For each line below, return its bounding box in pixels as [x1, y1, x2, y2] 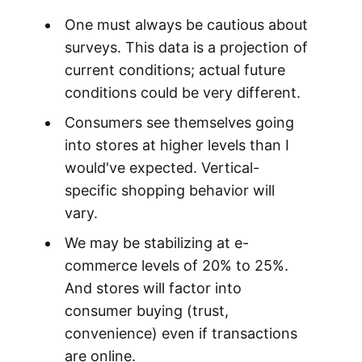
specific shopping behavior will [64, 181, 275, 199]
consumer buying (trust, [64, 301, 229, 319]
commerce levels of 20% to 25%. [64, 256, 288, 274]
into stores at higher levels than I [64, 136, 289, 154]
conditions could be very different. [64, 83, 301, 101]
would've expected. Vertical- [64, 158, 259, 176]
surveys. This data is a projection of [64, 38, 308, 56]
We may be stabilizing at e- [64, 234, 249, 251]
